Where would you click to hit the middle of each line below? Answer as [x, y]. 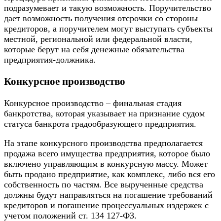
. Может [192, 164]
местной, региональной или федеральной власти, [98, 39]
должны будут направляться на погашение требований [108, 195]
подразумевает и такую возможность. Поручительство [108, 8]
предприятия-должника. [50, 59]
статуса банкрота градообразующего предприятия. [100, 124]
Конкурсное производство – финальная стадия [93, 103]
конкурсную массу [142, 164]
